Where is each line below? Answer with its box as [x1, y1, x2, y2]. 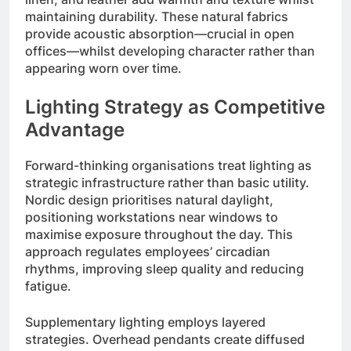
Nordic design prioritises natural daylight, [25, 192, 273, 208]
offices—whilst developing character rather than [25, 43, 315, 60]
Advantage [25, 118, 125, 142]
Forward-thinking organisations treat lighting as [25, 157, 312, 174]
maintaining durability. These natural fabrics [25, 9, 288, 25]
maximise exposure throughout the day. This [25, 226, 293, 243]
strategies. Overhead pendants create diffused [25, 331, 305, 348]
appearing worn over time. [25, 60, 182, 77]
